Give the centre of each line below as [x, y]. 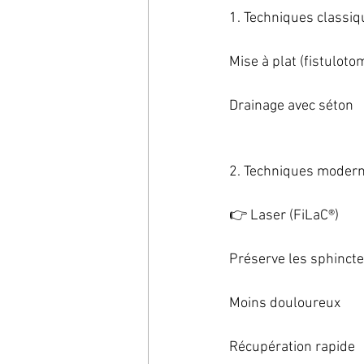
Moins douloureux [285, 303]
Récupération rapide [292, 347]
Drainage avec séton [291, 106]
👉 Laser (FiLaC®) [284, 216]
